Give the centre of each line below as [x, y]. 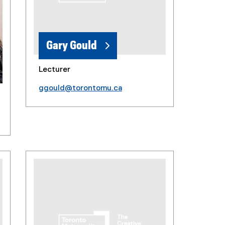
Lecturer [54, 70]
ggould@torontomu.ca [80, 88]
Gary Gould [71, 45]
